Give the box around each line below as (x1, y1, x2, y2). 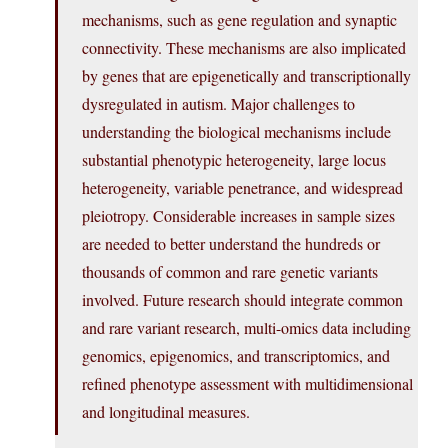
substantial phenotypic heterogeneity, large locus (82, 149, 386, 171)
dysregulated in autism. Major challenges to (82, 93, 355, 115)
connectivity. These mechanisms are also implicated (82, 37, 406, 59)
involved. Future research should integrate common (82, 289, 403, 311)
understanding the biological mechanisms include (82, 121, 391, 143)
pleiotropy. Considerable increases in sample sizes (82, 205, 395, 227)
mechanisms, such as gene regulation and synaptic (82, 9, 397, 31)
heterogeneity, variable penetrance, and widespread (82, 177, 403, 199)
